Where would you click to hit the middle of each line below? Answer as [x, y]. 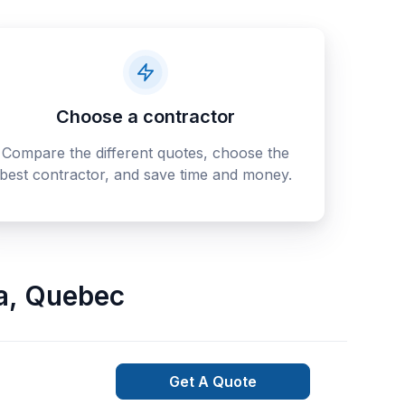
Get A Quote [213, 381]
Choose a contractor [145, 117]
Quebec [74, 296]
